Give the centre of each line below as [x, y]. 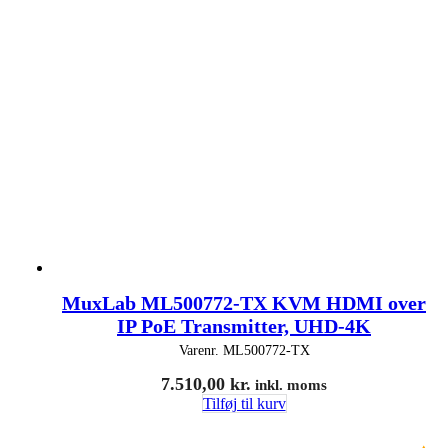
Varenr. [200, 350]
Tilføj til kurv [244, 403]
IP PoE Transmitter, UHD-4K [244, 325]
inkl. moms [289, 384]
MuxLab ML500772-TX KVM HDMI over [244, 302]
